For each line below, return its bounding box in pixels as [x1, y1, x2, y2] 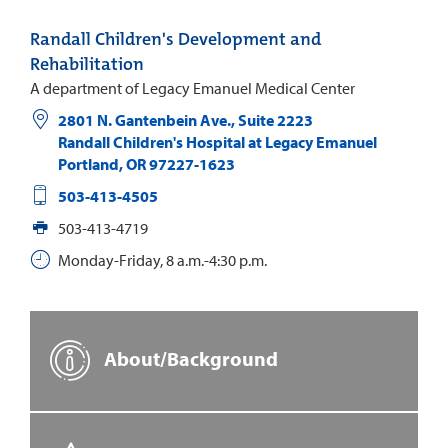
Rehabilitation [30, 52, 144, 77]
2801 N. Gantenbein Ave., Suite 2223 [57, 110, 313, 131]
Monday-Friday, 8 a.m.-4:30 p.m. [57, 250, 267, 271]
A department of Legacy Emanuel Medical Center [30, 78, 355, 99]
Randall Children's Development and [30, 27, 321, 52]
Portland [57, 154, 119, 175]
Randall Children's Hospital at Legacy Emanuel [57, 132, 377, 153]
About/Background [100, 346, 278, 372]
